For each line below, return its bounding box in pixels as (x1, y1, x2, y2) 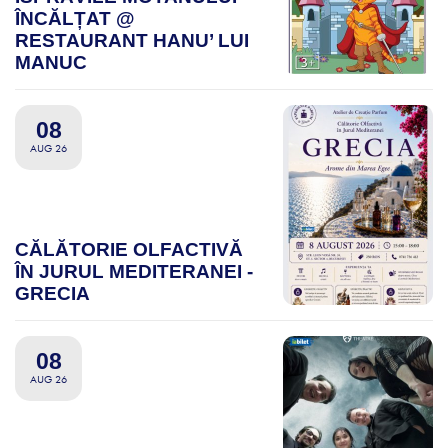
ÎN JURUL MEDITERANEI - (15, 261, 253, 283)
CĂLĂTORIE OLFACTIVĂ (15, 239, 243, 261)
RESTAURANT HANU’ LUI (15, 30, 249, 52)
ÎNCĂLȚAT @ (15, 8, 135, 30)
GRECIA (15, 283, 90, 305)
